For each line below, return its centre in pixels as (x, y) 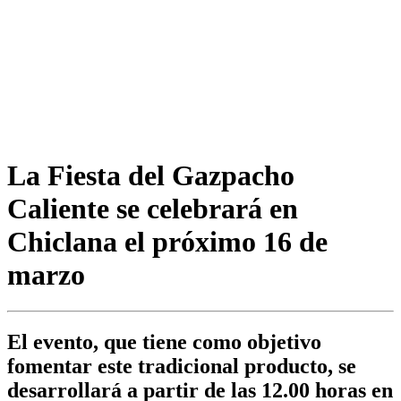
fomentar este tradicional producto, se (182, 367)
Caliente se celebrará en (153, 208)
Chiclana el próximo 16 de (167, 241)
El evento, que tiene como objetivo (164, 342)
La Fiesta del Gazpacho (151, 175)
